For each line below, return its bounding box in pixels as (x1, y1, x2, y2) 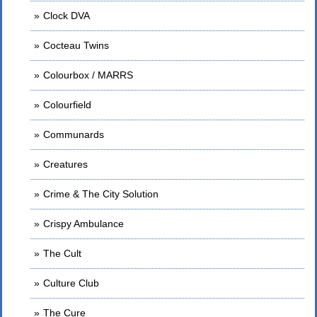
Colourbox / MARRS (43, 69, 133, 81)
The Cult (43, 248, 81, 259)
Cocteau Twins (43, 40, 109, 51)
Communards (43, 129, 104, 140)
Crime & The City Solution (43, 188, 158, 200)
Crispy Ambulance (43, 218, 124, 229)
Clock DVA (43, 10, 90, 21)
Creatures (43, 158, 88, 170)
